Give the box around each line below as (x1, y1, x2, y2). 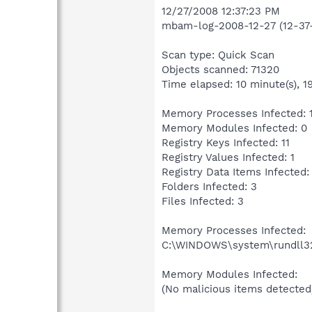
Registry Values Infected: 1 (162, 150, 295, 164)
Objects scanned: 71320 (162, 63, 279, 76)
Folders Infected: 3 (162, 180, 257, 193)
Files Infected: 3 (162, 194, 244, 208)
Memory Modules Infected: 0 (162, 121, 307, 134)
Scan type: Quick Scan (162, 48, 274, 61)
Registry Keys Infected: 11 (162, 136, 290, 149)
